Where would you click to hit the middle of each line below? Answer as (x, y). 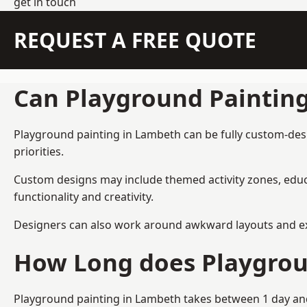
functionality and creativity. (84, 196)
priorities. (39, 151)
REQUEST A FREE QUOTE (135, 40)
